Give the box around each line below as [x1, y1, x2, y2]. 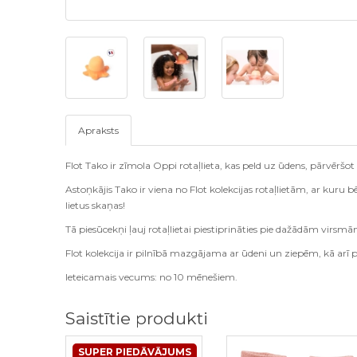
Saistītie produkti [65, 308, 209, 329]
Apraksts [78, 124, 120, 137]
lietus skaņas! [65, 199, 126, 212]
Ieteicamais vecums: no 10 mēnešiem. [65, 271, 238, 284]
